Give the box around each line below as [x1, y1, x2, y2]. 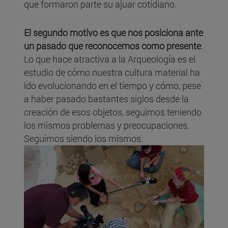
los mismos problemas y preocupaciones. [24, 119, 189, 132]
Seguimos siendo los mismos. [24, 132, 145, 145]
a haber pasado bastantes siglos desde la [24, 93, 189, 105]
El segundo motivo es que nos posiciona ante [24, 26, 203, 39]
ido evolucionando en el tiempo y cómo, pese [24, 79, 201, 92]
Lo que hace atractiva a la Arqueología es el [24, 53, 195, 66]
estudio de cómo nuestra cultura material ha [24, 66, 200, 79]
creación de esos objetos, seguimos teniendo [24, 106, 202, 119]
